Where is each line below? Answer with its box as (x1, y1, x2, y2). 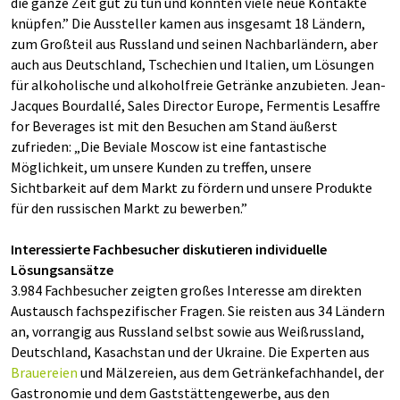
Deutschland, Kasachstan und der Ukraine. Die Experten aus (11, 343, 370, 361)
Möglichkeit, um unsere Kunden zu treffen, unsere (11, 158, 312, 176)
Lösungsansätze (11, 261, 113, 279)
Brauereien (11, 363, 78, 381)
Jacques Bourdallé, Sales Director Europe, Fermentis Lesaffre (11, 96, 380, 114)
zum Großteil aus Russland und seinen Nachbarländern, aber (11, 35, 378, 53)
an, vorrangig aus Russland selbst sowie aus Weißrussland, (11, 322, 364, 340)
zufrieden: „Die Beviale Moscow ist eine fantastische (11, 137, 327, 155)
